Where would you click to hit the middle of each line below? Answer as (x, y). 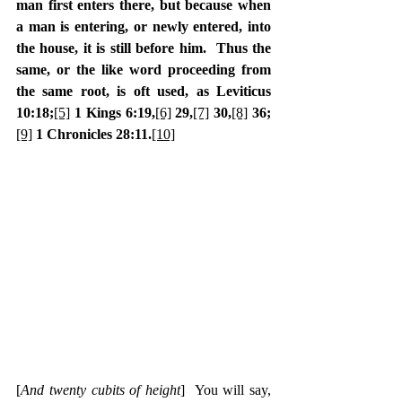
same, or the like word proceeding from (144, 69)
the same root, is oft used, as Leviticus (144, 91)
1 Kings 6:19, (113, 112)
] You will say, (226, 389)
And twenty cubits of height (100, 389)
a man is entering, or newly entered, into (144, 26)
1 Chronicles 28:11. (92, 134)
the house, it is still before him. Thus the (144, 48)
